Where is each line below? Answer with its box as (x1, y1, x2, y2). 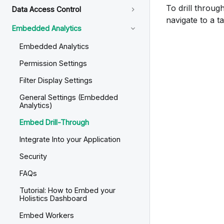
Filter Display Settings (19, 76, 92, 84)
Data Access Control (12, 5, 81, 13)
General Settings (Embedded (19, 93, 118, 101)
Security (19, 152, 47, 160)
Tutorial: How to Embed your (19, 186, 115, 194)
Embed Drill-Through (19, 118, 89, 126)
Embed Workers (19, 211, 74, 219)
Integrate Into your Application (19, 135, 120, 143)
